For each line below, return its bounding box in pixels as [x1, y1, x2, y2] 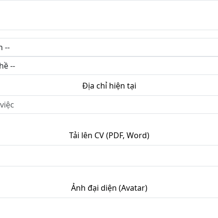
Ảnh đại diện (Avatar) [71, 182, 147, 193]
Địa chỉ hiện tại [82, 80, 136, 91]
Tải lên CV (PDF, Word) [69, 130, 149, 141]
